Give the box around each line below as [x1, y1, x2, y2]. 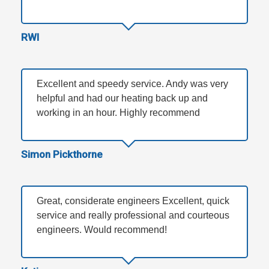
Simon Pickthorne [21, 148, 103, 161]
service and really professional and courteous [37, 210, 229, 221]
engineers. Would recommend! [37, 225, 167, 235]
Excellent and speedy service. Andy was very [37, 79, 228, 89]
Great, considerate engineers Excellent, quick [37, 196, 229, 207]
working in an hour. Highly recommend [37, 107, 200, 118]
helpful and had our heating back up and [37, 93, 208, 104]
